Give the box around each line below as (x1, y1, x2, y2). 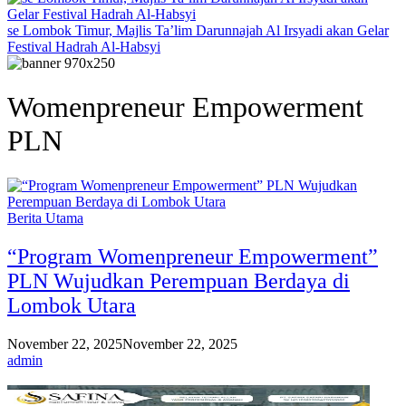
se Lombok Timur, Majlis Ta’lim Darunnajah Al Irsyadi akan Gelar (7, 23, 389, 38)
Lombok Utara (7, 293, 136, 317)
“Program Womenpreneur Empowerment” (7, 244, 378, 268)
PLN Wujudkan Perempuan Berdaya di (7, 268, 350, 293)
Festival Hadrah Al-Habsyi (7, 39, 160, 54)
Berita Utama (7, 209, 83, 226)
